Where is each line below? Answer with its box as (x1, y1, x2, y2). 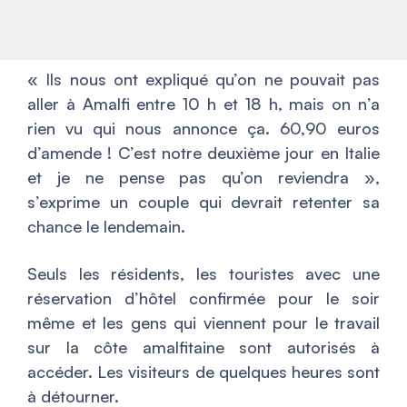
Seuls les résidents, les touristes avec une (27, 263, 380, 283)
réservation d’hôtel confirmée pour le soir (27, 287, 380, 308)
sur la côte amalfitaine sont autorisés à (27, 336, 380, 357)
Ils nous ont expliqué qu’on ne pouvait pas (45, 68, 380, 89)
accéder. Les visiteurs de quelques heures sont (27, 361, 380, 382)
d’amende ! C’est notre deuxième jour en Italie (27, 142, 380, 163)
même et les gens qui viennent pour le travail (27, 312, 380, 333)
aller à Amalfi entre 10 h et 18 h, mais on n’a (27, 93, 380, 114)
